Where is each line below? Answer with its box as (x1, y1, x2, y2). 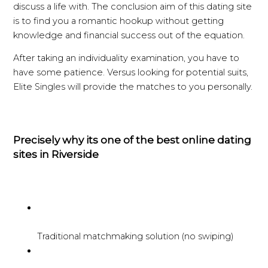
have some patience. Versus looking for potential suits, (13, 67, 249, 78)
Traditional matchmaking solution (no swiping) (37, 231, 234, 242)
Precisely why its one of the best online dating (13, 133, 252, 147)
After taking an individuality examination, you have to (13, 53, 240, 64)
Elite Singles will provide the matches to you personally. (13, 81, 253, 93)
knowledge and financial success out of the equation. (13, 29, 245, 41)
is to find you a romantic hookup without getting (13, 15, 224, 26)
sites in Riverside (13, 148, 99, 161)
